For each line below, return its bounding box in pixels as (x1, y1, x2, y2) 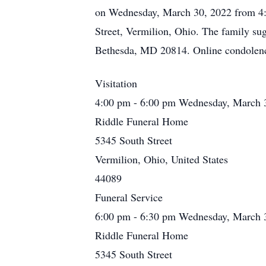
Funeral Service (95, 190, 163, 204)
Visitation (95, 76, 137, 90)
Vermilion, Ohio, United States (95, 152, 228, 166)
